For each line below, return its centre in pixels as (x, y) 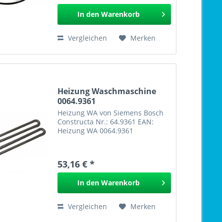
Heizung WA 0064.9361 (96, 131)
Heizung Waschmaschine (107, 91)
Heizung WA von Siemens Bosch (111, 113)
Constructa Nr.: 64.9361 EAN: (106, 122)
